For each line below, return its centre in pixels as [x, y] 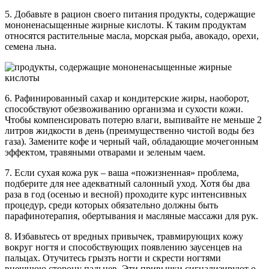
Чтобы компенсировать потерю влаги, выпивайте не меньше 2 [133, 120]
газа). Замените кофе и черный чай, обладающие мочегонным [131, 142]
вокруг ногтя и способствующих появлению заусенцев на [123, 247]
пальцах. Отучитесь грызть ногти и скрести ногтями [113, 258]
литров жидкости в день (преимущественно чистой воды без [129, 131]
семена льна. [31, 47]
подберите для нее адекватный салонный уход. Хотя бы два [127, 184]
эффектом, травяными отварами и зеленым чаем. [105, 153]
